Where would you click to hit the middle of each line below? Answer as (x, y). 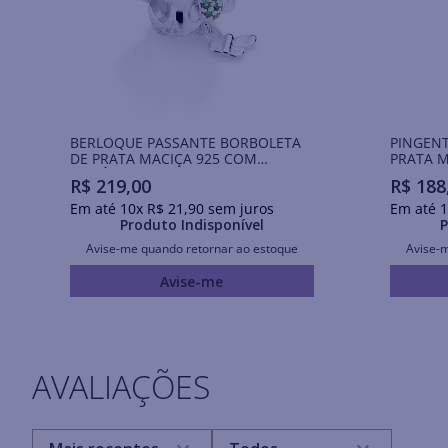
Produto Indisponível (191, 225)
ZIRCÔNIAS (106, 174)
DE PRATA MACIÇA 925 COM (163, 158)
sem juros (238, 209)
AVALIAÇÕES (121, 387)
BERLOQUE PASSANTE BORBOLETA (185, 142)
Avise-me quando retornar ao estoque (191, 249)
